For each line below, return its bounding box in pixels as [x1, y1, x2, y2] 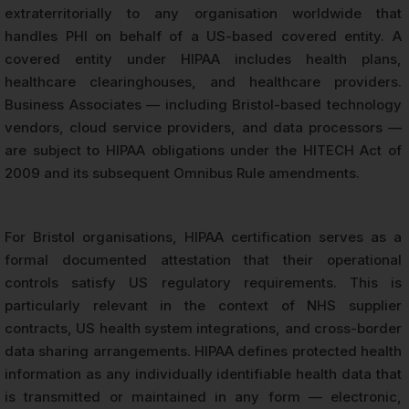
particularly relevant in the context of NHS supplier [5, 297, 402, 315]
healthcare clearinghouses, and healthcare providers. [5, 73, 402, 91]
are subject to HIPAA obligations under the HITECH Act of [5, 142, 402, 160]
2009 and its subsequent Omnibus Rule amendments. [5, 164, 360, 183]
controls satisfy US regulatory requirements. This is [5, 274, 402, 292]
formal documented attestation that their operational [5, 251, 402, 269]
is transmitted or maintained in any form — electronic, [5, 388, 402, 406]
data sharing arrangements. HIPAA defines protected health [5, 342, 402, 361]
